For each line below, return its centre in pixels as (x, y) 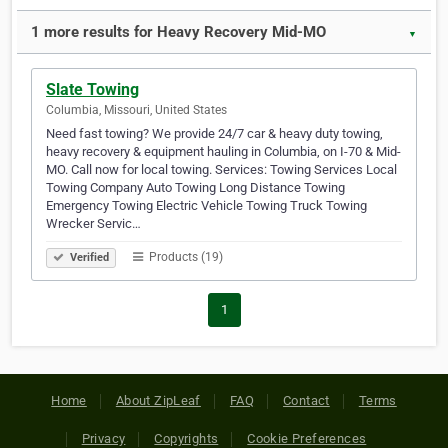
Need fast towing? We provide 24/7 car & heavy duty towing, (214, 134)
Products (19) (184, 257)
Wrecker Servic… (93, 224)
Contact (306, 401)
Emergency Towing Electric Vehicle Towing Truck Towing (206, 206)
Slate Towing (92, 90)
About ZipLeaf (158, 401)
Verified (88, 258)
